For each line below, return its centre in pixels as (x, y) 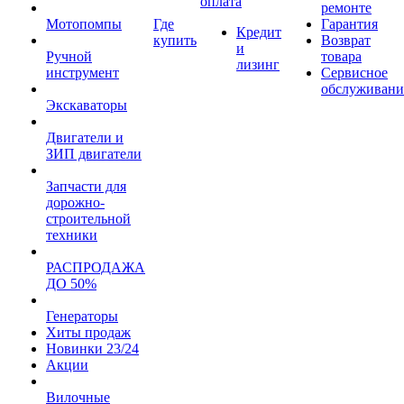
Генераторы (82, 316)
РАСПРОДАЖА (96, 267)
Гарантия (349, 24)
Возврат (346, 40)
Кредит (259, 32)
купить (175, 40)
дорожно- (75, 202)
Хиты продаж (88, 332)
